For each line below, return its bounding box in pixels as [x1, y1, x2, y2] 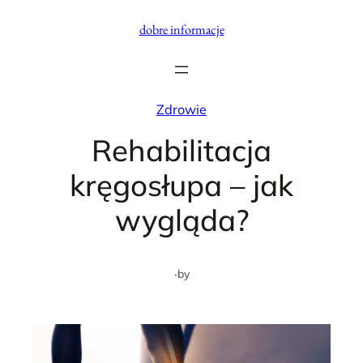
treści [6, 50, 39, 66]
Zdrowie [156, 101, 207, 117]
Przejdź [6, 8, 51, 24]
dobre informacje [139, 21, 224, 38]
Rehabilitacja [92, 131, 271, 169]
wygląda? [114, 201, 249, 238]
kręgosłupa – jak [70, 166, 293, 203]
